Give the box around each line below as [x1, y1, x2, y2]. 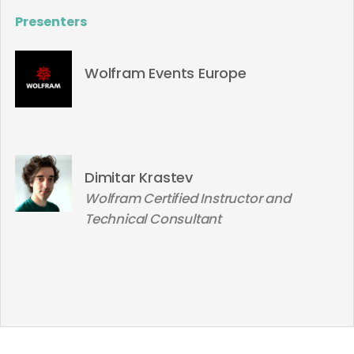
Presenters [15, 13, 87, 31]
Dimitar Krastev [85, 168, 193, 187]
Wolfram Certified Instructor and [85, 189, 291, 208]
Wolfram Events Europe [85, 63, 247, 83]
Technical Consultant [85, 209, 222, 228]
